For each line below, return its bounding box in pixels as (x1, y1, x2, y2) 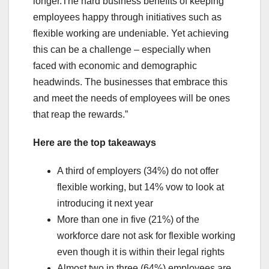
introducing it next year (57, 198, 153, 209)
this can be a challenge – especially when (33, 44, 211, 55)
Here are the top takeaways (33, 138, 156, 148)
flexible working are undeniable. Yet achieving (33, 28, 229, 39)
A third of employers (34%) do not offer (57, 166, 219, 177)
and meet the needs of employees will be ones (33, 93, 230, 104)
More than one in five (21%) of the (57, 214, 199, 225)
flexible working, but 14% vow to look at (57, 182, 224, 193)
